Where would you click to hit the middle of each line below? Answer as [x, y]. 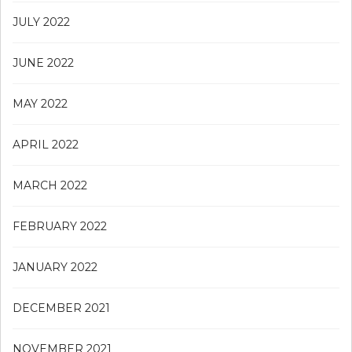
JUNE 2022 [43, 62]
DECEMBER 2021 [61, 308]
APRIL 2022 [46, 144]
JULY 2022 [41, 22]
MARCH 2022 [50, 185]
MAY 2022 [40, 103]
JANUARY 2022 [55, 267]
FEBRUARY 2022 [60, 226]
